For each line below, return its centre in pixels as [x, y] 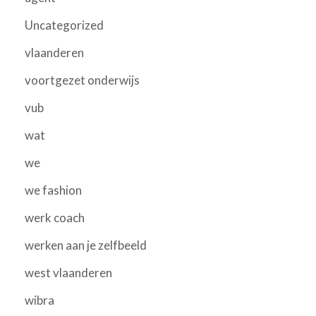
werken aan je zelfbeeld [86, 245]
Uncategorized [64, 25]
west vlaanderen [68, 272]
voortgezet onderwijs [82, 80]
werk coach [55, 217]
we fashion [53, 190]
